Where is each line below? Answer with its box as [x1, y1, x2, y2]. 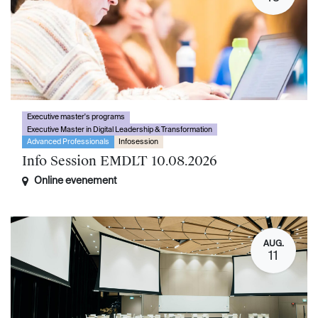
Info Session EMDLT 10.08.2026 [22, 152, 217, 170]
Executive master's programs [26, 114, 125, 121]
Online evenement [34, 175, 117, 186]
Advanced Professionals [26, 138, 109, 146]
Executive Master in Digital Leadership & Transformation [26, 126, 212, 133]
